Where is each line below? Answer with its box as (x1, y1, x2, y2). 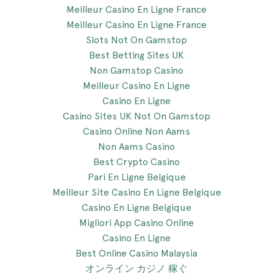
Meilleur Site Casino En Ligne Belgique (52, 186, 221, 198)
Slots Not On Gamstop (86, 34, 187, 46)
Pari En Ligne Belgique (87, 171, 186, 183)
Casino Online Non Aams (83, 126, 190, 137)
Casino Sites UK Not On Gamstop (63, 110, 210, 122)
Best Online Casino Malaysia (76, 247, 197, 259)
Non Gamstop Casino (90, 65, 183, 76)
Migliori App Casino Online (79, 217, 194, 229)
